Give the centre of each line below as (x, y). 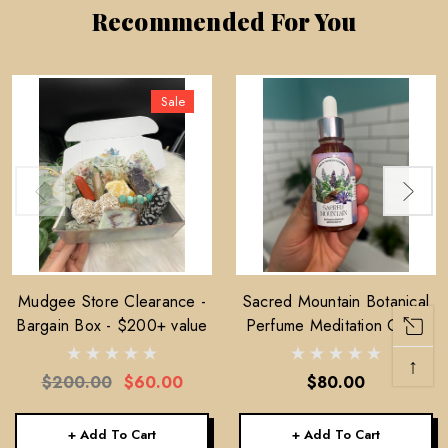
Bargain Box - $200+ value (112, 325)
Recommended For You (224, 21)
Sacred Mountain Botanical (336, 301)
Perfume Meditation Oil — (336, 325)
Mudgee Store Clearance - (112, 301)
